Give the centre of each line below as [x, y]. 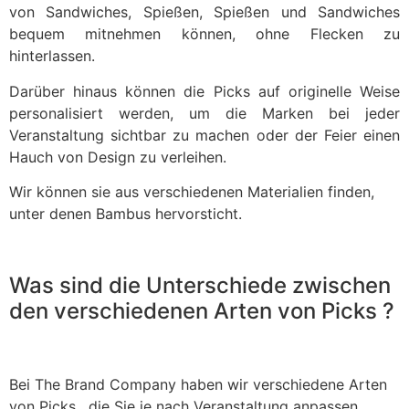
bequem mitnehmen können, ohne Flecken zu [204, 34]
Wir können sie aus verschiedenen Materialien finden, [192, 191]
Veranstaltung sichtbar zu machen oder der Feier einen [204, 135]
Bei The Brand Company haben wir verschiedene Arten [198, 385]
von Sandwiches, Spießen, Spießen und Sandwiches [204, 12]
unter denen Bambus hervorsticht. [126, 213]
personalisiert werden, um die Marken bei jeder [204, 113]
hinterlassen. [54, 56]
